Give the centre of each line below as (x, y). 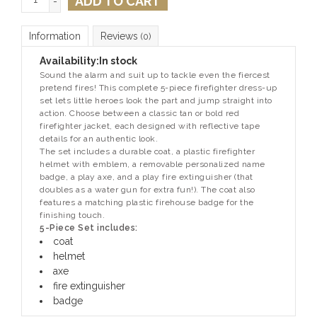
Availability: (69, 60)
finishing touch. (72, 215)
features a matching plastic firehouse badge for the (147, 202)
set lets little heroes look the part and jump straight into (156, 100)
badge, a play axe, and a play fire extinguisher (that (146, 177)
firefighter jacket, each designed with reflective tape (150, 126)
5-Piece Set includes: (89, 227)
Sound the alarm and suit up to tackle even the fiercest (155, 75)
